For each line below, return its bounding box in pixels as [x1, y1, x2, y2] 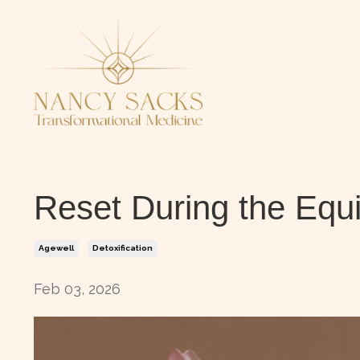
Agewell [39, 243, 74, 253]
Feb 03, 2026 [34, 280, 121, 298]
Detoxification [92, 243, 153, 253]
